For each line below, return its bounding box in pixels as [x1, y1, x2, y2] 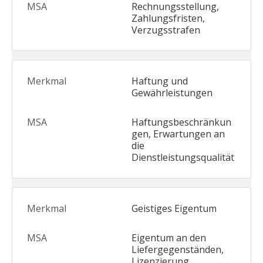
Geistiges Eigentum [131, 202, 217, 215]
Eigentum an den [131, 231, 206, 244]
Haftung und [131, 75, 188, 87]
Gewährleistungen [131, 86, 213, 99]
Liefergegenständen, [131, 243, 224, 256]
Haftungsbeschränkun [131, 116, 231, 129]
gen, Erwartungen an [131, 127, 225, 140]
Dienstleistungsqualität [131, 151, 234, 164]
